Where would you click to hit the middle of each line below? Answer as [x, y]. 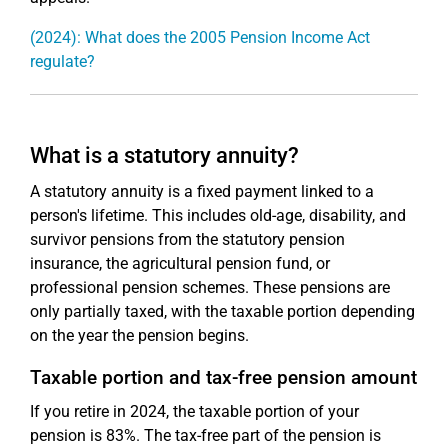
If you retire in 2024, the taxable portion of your [194, 411]
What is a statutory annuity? [164, 155]
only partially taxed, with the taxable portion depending [222, 311]
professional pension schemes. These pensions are [210, 287]
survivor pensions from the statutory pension [187, 239]
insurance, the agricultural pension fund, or [180, 263]
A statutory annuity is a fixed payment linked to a [202, 191]
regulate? [62, 61]
